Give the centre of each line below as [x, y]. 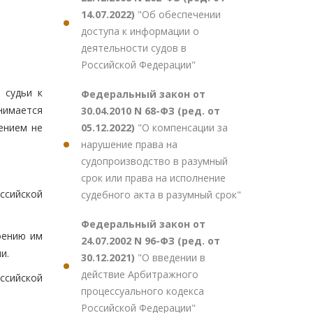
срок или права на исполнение [153, 178]
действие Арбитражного [140, 274]
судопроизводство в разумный [154, 161]
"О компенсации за [183, 128]
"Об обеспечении [179, 14]
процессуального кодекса [143, 291]
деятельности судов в [134, 48]
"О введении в [172, 257]
